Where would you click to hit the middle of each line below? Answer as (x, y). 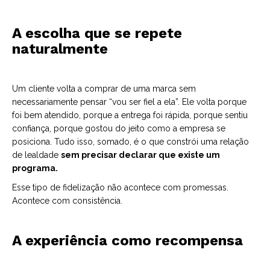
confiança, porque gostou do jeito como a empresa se (119, 128)
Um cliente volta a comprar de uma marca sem (104, 89)
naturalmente (60, 49)
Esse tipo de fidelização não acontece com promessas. (120, 187)
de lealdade (36, 155)
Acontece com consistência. (67, 201)
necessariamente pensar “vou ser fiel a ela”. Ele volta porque (129, 102)
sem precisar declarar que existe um (140, 155)
